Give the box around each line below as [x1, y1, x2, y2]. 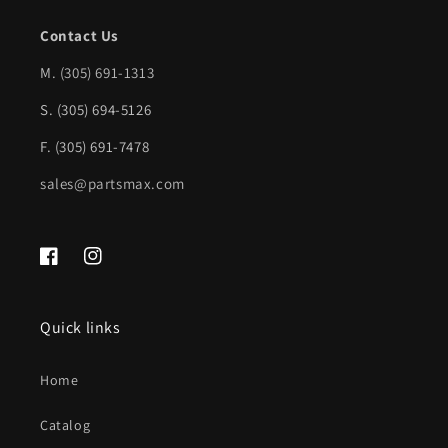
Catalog [40, 416, 91, 434]
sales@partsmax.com [40, 174, 185, 193]
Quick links [40, 317, 121, 338]
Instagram [83, 257, 150, 276]
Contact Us [40, 26, 119, 45]
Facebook [39, 257, 102, 276]
